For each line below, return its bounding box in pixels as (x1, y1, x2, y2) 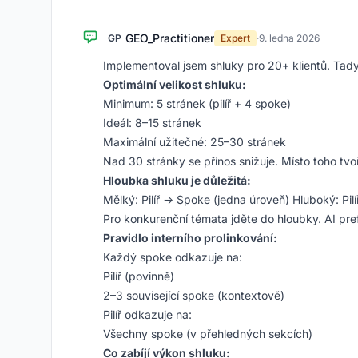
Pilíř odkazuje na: (103, 308, 192, 321)
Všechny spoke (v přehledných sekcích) (103, 327, 312, 340)
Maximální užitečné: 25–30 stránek (103, 135, 286, 149)
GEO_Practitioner (125, 31, 214, 45)
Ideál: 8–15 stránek (103, 116, 201, 129)
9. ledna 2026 (259, 32, 320, 44)
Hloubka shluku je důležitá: (103, 173, 251, 187)
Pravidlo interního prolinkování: (103, 231, 277, 245)
